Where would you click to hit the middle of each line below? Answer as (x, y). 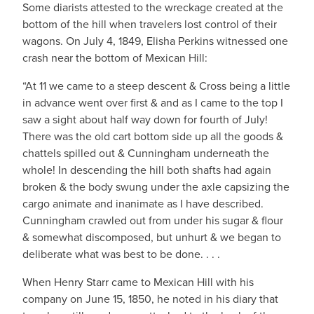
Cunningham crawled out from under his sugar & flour (153, 220)
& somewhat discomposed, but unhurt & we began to (152, 237)
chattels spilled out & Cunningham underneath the (146, 153)
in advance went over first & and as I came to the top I (153, 102)
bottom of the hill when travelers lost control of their (150, 24)
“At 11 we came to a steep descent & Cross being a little (156, 86)
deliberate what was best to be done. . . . (121, 254)
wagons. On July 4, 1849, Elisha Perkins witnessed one (155, 41)
